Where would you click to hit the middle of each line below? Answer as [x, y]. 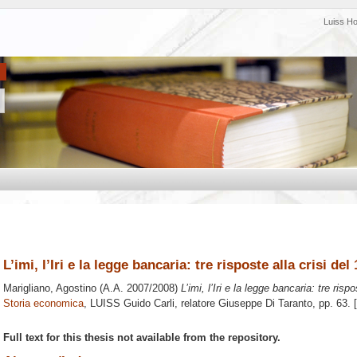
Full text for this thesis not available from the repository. [142, 337]
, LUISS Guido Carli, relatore [151, 304]
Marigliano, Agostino [50, 288]
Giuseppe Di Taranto [265, 304]
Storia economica [43, 304]
